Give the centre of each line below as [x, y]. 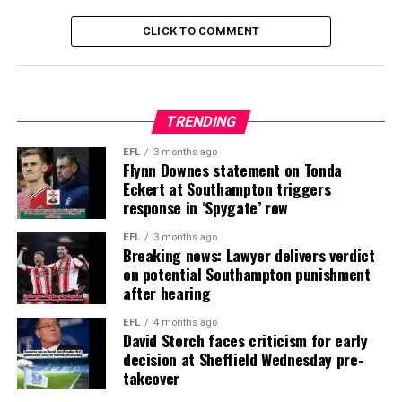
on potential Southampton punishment [246, 274]
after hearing [166, 293]
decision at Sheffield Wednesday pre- [243, 359]
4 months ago [185, 323]
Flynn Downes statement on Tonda [232, 170]
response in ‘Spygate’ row [205, 208]
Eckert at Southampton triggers [227, 189]
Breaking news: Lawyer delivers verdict [249, 255]
